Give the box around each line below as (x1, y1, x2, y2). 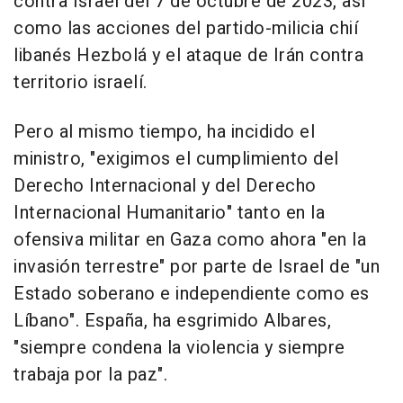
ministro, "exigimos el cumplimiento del (13, 146, 339, 173)
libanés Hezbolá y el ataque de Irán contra (13, 42, 363, 69)
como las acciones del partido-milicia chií (13, 15, 358, 42)
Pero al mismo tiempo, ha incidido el (13, 119, 315, 146)
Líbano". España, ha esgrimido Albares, (13, 308, 331, 335)
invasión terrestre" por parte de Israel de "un (13, 254, 380, 281)
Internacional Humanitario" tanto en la (13, 200, 325, 227)
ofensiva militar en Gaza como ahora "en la (13, 227, 366, 254)
